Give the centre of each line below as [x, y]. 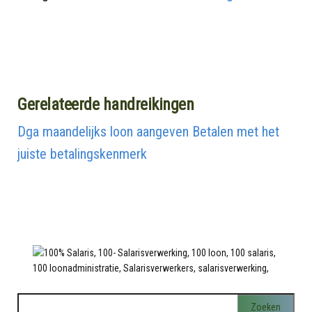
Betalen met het [236, 131]
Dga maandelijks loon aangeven [103, 131]
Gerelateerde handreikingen [106, 104]
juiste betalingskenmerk [82, 154]
